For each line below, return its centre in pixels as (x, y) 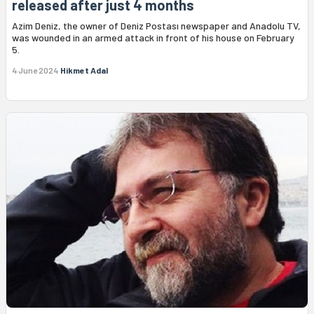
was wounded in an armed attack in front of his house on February (153, 37)
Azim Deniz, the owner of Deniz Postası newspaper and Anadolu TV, (156, 25)
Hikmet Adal (84, 70)
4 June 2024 (35, 70)
